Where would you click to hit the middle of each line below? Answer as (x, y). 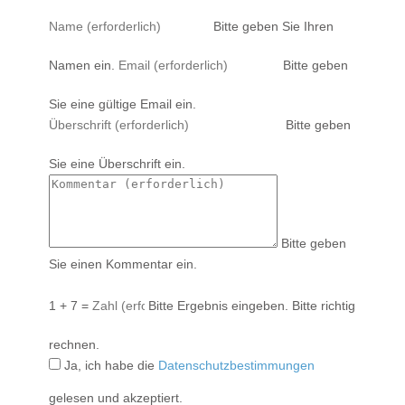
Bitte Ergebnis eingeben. (218, 305)
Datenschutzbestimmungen (236, 365)
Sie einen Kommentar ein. (123, 264)
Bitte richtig (324, 305)
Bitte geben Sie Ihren (273, 26)
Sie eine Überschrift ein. (117, 163)
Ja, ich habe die (109, 365)
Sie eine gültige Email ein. (122, 104)
